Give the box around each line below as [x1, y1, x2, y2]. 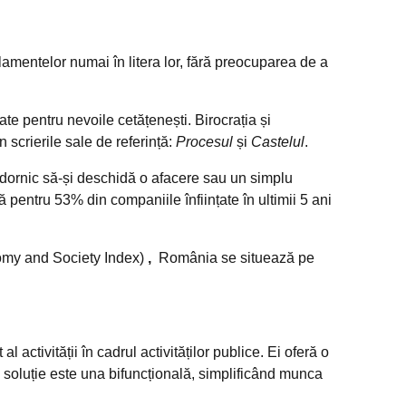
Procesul [176, 134, 233, 150]
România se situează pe [155, 250, 314, 266]
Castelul [251, 134, 304, 150]
